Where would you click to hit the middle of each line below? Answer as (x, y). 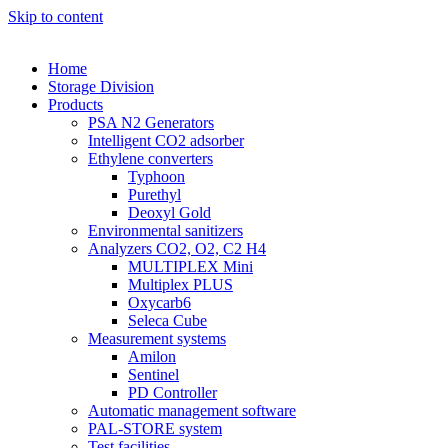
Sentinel (153, 374)
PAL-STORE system (155, 428)
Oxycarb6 (159, 302)
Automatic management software (192, 410)
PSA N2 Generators (151, 122)
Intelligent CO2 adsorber (166, 140)
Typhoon (156, 176)
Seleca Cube (167, 320)
